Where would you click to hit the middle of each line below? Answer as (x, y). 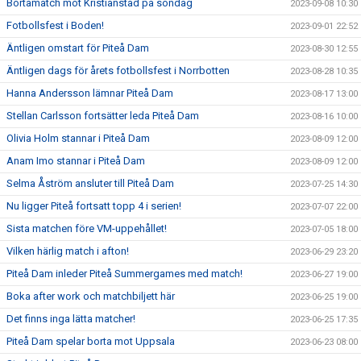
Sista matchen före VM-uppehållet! (87, 228)
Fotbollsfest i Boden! (55, 25)
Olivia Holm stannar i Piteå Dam (78, 138)
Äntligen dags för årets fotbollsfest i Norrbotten (118, 71)
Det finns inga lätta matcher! (71, 319)
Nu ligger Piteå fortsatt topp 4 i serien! (94, 206)
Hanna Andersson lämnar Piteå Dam (90, 93)
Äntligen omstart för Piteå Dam (78, 48)
